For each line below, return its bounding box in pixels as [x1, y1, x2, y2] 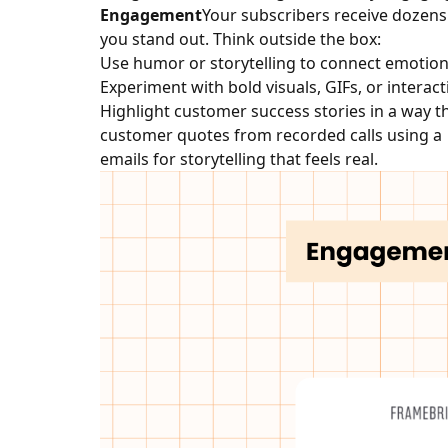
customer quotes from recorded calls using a [99, 123, 446, 146]
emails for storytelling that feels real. [99, 147, 378, 170]
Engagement [99, 3, 202, 26]
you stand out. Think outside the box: [99, 27, 381, 50]
